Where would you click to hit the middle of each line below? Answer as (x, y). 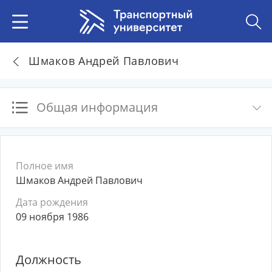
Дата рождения (52, 202)
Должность (49, 260)
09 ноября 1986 (52, 217)
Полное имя (45, 166)
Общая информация (97, 107)
